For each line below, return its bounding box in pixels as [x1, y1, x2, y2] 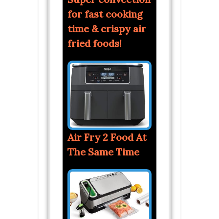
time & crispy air [67, 22, 146, 35]
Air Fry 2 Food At [67, 131, 147, 143]
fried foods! [67, 37, 122, 49]
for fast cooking [67, 7, 143, 20]
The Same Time [67, 145, 139, 158]
